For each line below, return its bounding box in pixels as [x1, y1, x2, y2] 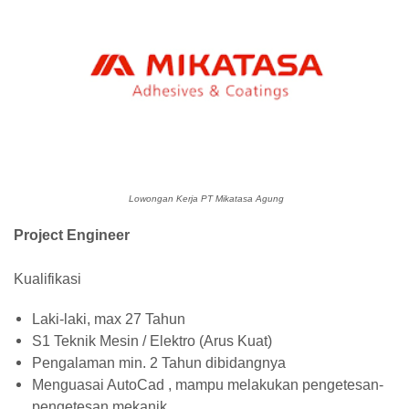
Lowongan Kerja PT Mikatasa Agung [125, 194, 284, 204]
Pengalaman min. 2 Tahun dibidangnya [32, 355, 286, 371]
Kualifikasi [14, 271, 81, 287]
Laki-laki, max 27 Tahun [32, 311, 185, 327]
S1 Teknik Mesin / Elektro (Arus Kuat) [32, 333, 272, 349]
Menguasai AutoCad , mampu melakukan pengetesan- [32, 377, 383, 393]
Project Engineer [14, 227, 130, 243]
